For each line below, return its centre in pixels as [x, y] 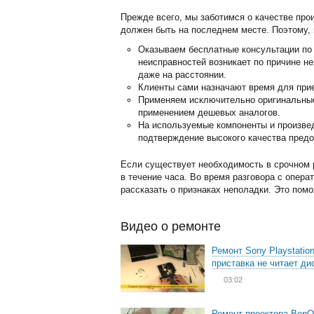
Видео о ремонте [171, 226]
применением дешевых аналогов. [209, 112]
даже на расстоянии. [182, 75]
